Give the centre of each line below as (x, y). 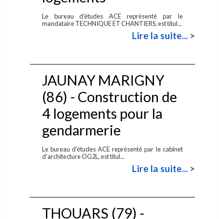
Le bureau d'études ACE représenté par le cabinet (112, 149)
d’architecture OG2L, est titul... (84, 156)
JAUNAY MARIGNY (103, 80)
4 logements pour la (102, 113)
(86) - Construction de (109, 97)
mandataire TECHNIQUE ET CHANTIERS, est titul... (112, 23)
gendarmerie (81, 130)
